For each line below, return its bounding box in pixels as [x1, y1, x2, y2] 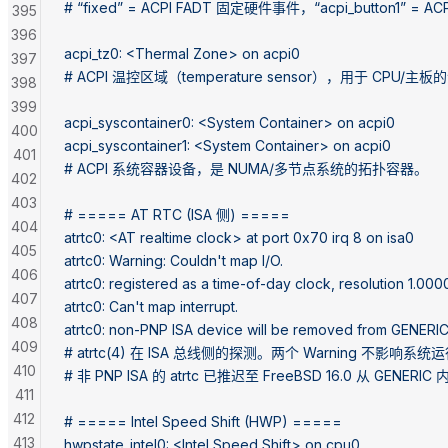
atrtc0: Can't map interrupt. [64, 297, 238, 315]
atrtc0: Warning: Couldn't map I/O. [64, 251, 283, 269]
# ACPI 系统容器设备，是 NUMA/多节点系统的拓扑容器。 [64, 159, 428, 177]
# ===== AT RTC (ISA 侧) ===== [64, 205, 290, 223]
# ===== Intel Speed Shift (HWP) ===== [64, 412, 342, 430]
